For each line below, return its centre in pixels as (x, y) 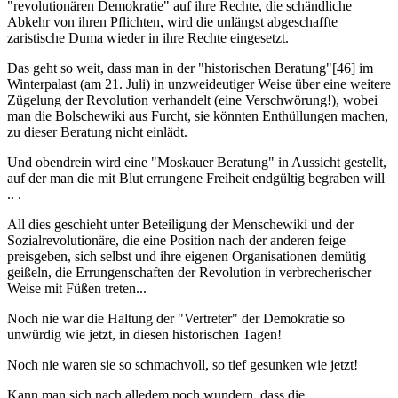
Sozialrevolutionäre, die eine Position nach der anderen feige (176, 241)
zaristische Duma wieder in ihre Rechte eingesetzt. (148, 38)
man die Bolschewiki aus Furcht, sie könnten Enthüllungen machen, (198, 116)
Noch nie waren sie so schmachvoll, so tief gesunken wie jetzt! (183, 365)
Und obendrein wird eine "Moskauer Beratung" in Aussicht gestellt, (197, 163)
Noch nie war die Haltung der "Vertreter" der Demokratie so (176, 319)
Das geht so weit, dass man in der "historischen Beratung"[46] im (190, 68)
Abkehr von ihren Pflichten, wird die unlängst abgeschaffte (172, 22)
